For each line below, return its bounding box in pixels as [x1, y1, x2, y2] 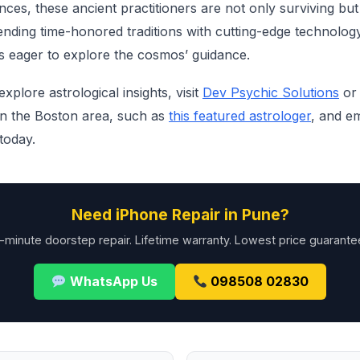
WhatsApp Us [66, 273, 157, 289]
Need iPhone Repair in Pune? [71, 205, 289, 224]
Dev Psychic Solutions [202, 84, 339, 100]
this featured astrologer [169, 108, 311, 124]
